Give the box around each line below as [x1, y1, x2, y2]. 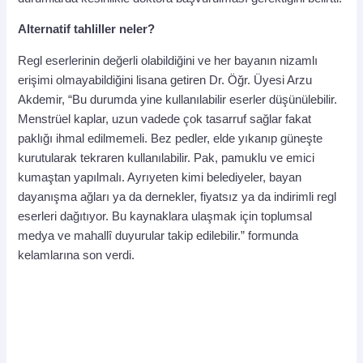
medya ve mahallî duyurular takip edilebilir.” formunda [18, 228, 299, 242]
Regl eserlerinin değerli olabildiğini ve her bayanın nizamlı [18, 53, 318, 67]
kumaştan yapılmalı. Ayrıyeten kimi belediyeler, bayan [18, 170, 302, 184]
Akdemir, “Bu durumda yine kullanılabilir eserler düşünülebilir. [18, 92, 338, 106]
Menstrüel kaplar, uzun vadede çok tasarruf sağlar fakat [18, 112, 312, 126]
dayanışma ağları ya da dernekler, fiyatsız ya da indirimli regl [18, 190, 337, 203]
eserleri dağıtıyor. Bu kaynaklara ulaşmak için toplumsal [18, 209, 313, 223]
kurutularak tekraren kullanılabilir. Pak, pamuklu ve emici [18, 151, 315, 164]
